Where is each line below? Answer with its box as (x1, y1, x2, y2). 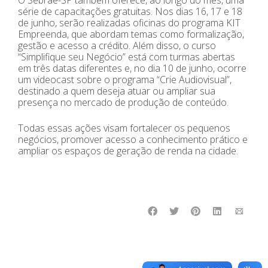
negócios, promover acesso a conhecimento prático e (18, 132, 248, 146)
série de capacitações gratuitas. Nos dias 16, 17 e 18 (18, 4, 242, 18)
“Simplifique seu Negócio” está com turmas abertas (18, 50, 235, 63)
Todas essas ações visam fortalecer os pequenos (18, 121, 230, 135)
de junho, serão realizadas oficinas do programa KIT (18, 16, 240, 29)
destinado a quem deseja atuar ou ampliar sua (18, 84, 215, 98)
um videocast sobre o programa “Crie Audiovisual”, (18, 72, 232, 86)
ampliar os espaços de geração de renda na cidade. (18, 144, 238, 157)
